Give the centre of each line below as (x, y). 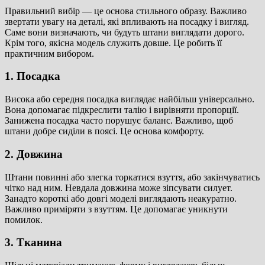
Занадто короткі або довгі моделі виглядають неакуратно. (121, 198)
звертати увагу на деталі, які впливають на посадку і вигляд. (127, 21)
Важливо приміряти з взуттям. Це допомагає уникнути (116, 209)
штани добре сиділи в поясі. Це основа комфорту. (104, 131)
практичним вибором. (49, 53)
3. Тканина (33, 243)
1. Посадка (33, 76)
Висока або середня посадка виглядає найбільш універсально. (130, 99)
